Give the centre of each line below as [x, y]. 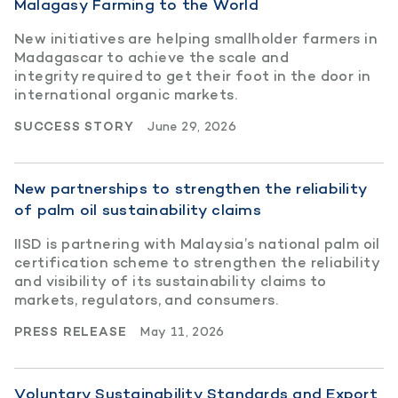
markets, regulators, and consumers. [146, 299]
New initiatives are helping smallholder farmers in [196, 38]
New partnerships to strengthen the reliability [191, 188]
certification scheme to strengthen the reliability [197, 262]
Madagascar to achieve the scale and [151, 57]
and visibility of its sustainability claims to [171, 281]
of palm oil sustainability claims [138, 209]
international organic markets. [126, 94]
